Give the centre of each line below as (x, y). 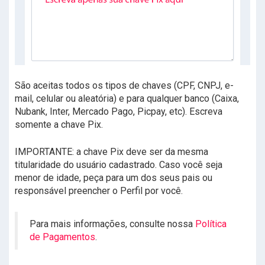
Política (211, 224)
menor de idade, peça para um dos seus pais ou (114, 178)
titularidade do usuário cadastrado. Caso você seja (119, 165)
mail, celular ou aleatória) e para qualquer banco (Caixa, (127, 99)
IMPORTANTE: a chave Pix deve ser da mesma (112, 152)
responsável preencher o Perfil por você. (99, 191)
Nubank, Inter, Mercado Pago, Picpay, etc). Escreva (119, 112)
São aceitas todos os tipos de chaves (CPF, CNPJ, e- (124, 86)
